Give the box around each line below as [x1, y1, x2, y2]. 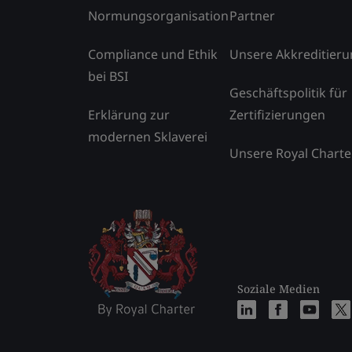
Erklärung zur [88, 105, 170, 123]
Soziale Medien [237, 280, 320, 296]
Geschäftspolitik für [229, 83, 347, 101]
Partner [229, 6, 275, 24]
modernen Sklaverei [88, 127, 207, 145]
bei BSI [88, 67, 128, 85]
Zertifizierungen [229, 105, 325, 123]
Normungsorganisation [88, 6, 229, 24]
